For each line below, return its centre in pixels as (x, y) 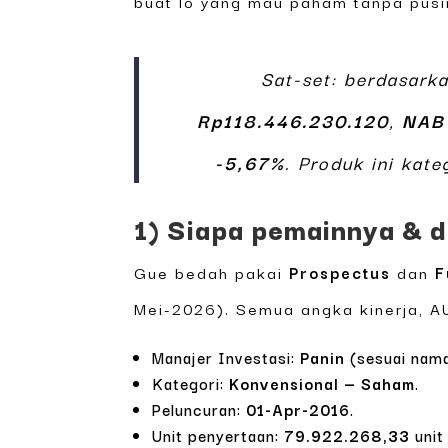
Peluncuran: (199, 409)
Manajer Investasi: (226, 357)
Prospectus (340, 272)
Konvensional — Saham (322, 383)
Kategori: (191, 383)
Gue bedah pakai (212, 272)
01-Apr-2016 (298, 409)
